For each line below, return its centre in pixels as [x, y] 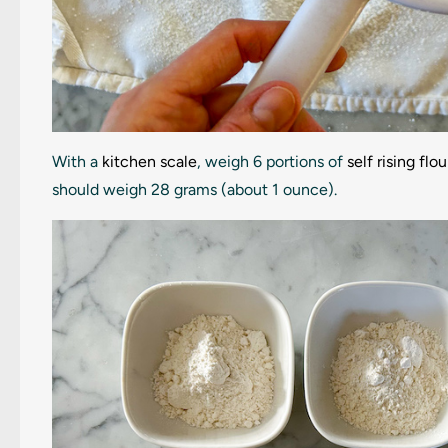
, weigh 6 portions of [272, 161]
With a [77, 161]
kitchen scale [149, 161]
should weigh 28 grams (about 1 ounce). [194, 189]
